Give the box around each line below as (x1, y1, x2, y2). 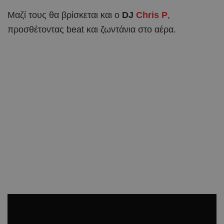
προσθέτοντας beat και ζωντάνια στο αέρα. (7, 24, 176, 34)
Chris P (136, 9, 167, 20)
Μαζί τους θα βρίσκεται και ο (7, 9, 122, 20)
